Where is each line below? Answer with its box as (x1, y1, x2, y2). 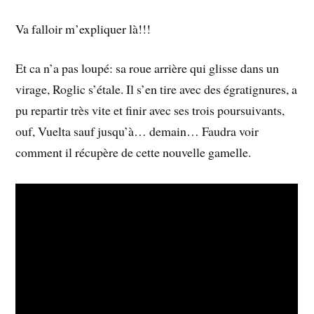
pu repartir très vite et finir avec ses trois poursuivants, (15, 102, 285, 119)
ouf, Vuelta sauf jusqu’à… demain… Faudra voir (15, 123, 259, 140)
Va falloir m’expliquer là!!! (15, 20, 151, 37)
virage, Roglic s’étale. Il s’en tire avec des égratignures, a (15, 81, 298, 98)
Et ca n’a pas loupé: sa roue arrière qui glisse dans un (15, 60, 280, 77)
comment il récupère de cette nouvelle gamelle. (15, 144, 252, 161)
